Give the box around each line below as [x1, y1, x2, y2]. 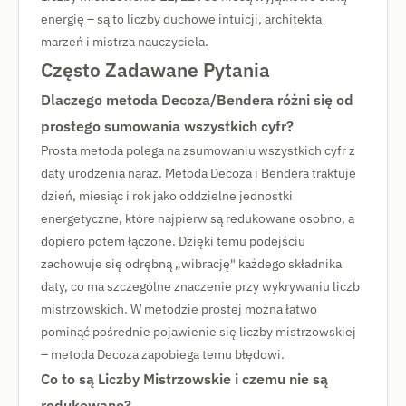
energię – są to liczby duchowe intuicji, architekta [41, 11, 322, 27]
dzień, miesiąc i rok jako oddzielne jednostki [41, 188, 293, 204]
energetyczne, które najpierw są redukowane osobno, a [41, 210, 354, 227]
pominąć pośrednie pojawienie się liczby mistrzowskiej [41, 324, 356, 340]
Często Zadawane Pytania [41, 57, 270, 82]
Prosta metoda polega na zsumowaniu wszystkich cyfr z [41, 142, 355, 159]
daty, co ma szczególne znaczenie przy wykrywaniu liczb [41, 278, 360, 295]
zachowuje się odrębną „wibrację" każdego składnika [41, 256, 342, 272]
